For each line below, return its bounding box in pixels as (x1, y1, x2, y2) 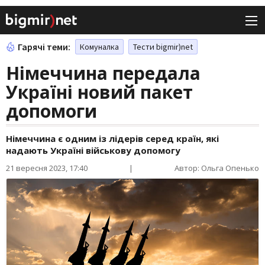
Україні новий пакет (6, 80, 193, 105)
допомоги (6, 99, 97, 124)
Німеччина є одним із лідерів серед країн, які (6, 132, 219, 145)
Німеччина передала (6, 61, 201, 86)
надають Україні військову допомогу (6, 144, 180, 157)
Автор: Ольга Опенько (174, 163, 259, 174)
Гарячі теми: (18, 41, 70, 53)
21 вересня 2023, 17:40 (6, 163, 88, 174)
